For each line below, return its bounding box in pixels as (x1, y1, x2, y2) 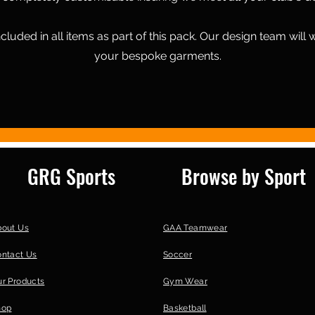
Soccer (163, 250, 193, 260)
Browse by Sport (181, 162, 306, 191)
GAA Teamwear (163, 223, 228, 233)
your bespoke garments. (94, 49, 221, 63)
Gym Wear (163, 276, 207, 287)
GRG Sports (27, 162, 115, 191)
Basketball (163, 303, 207, 314)
